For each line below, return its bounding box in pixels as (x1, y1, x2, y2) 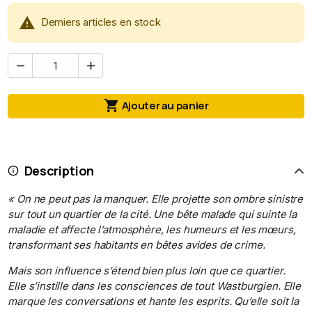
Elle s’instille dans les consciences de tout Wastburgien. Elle (8, 279, 301, 292)
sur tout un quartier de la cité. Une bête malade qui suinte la (8, 207, 297, 221)
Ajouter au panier (121, 98, 209, 114)
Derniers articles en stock (40, 15, 161, 29)
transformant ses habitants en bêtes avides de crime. (8, 237, 265, 251)
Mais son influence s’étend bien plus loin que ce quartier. (8, 263, 286, 277)
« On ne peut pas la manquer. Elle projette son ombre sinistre (8, 192, 304, 205)
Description (24, 162, 94, 180)
